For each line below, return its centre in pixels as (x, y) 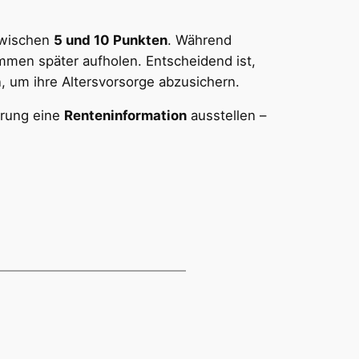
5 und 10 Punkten (111, 40)
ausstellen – (226, 116)
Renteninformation (125, 116)
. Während (200, 40)
